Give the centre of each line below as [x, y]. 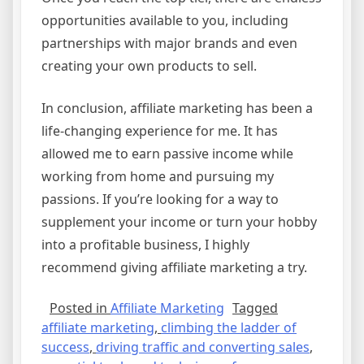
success [65, 347]
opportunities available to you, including [165, 20]
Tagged [255, 308]
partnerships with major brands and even [169, 43]
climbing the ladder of [229, 327]
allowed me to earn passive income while [167, 153]
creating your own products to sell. [149, 65]
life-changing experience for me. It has [160, 130]
